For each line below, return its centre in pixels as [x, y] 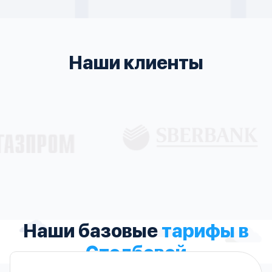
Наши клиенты [136, 62]
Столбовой [136, 252]
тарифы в [205, 230]
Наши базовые [92, 230]
